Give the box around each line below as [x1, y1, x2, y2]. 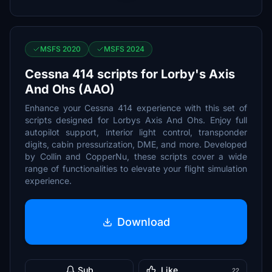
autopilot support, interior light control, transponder [25, 127, 247, 137]
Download [117, 215, 170, 228]
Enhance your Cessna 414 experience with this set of [25, 103, 247, 113]
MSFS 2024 [104, 44, 144, 53]
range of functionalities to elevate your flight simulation [25, 163, 247, 174]
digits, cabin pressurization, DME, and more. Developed [25, 139, 247, 149]
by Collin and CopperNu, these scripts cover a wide [25, 151, 247, 161]
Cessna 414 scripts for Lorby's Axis [25, 67, 235, 81]
